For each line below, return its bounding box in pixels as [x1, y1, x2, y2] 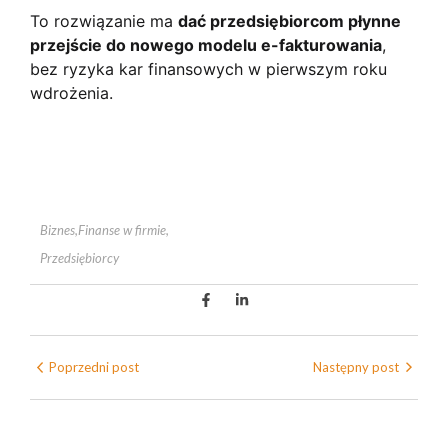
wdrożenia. [30, 83, 113, 104]
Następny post [313, 358, 399, 375]
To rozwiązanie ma [30, 11, 178, 32]
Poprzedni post [49, 358, 139, 375]
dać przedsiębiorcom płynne [178, 11, 401, 32]
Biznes [40, 221, 75, 238]
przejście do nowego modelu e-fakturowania [30, 35, 382, 56]
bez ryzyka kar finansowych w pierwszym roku [30, 59, 387, 80]
